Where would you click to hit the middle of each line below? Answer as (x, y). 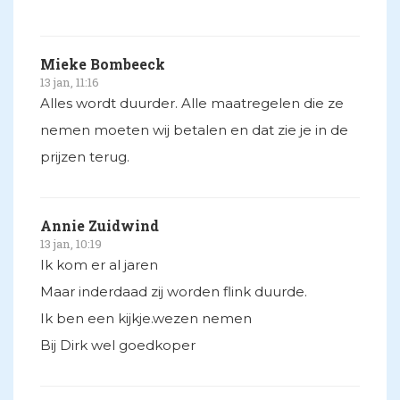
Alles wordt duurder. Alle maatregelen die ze (192, 104)
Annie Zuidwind (100, 226)
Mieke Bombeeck (103, 64)
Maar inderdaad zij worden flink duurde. (174, 292)
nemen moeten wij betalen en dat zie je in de (194, 130)
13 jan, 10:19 (71, 244)
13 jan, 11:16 (70, 83)
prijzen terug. (85, 157)
